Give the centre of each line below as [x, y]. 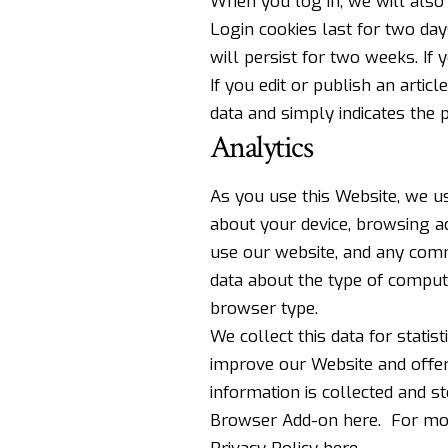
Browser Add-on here [294, 420]
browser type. [264, 308]
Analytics [261, 147]
